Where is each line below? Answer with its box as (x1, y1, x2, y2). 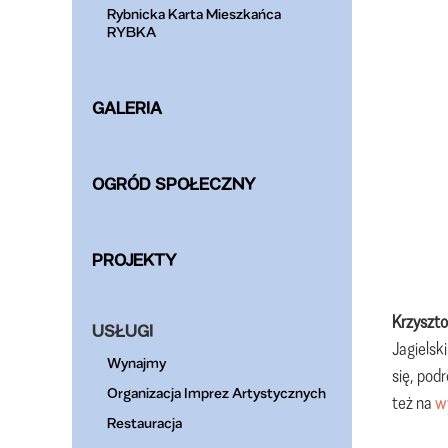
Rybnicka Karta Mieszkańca (107, 5, 281, 22)
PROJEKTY (92, 250, 177, 269)
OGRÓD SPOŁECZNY (92, 174, 256, 193)
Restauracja (107, 414, 182, 431)
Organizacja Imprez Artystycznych (107, 384, 326, 401)
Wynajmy (107, 354, 166, 371)
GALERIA (92, 98, 162, 117)
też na (392, 391, 435, 413)
